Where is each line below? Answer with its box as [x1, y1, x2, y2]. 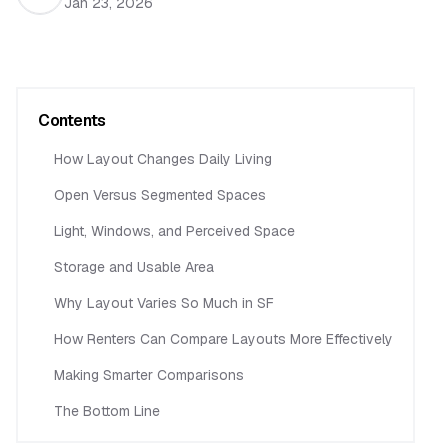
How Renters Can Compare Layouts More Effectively [54, 330, 393, 348]
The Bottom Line [54, 402, 160, 420]
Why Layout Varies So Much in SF [54, 294, 274, 312]
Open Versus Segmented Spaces [54, 186, 266, 204]
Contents [38, 110, 106, 131]
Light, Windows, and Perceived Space [54, 222, 295, 240]
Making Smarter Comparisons [54, 366, 244, 384]
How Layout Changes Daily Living [54, 150, 272, 168]
